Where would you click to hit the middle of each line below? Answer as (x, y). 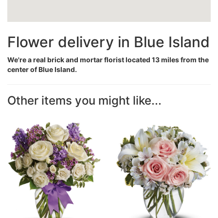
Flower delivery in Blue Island (109, 42)
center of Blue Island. (42, 69)
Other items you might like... (84, 100)
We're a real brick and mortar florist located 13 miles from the (108, 60)
